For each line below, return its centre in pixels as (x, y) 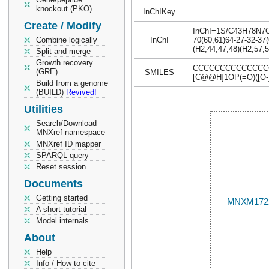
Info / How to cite (66, 263)
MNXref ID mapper (68, 144)
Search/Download (66, 123)
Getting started (62, 198)
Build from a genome (72, 83)
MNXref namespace (71, 132)
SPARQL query (62, 155)
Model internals (62, 221)
